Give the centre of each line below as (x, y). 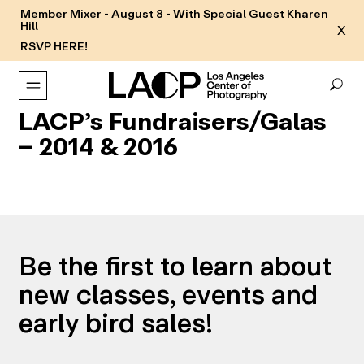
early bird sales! (115, 323)
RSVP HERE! (54, 47)
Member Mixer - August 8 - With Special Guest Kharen (174, 14)
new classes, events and (168, 294)
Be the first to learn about (175, 266)
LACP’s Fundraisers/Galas (172, 122)
